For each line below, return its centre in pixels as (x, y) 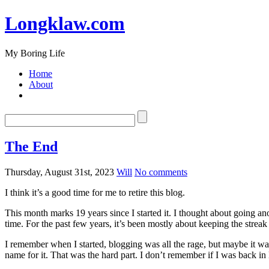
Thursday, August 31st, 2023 (59, 172)
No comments (161, 172)
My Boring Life (35, 53)
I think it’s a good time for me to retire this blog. (95, 192)
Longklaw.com (65, 24)
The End (31, 146)
